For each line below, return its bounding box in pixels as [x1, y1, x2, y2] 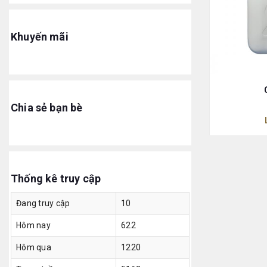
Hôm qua [16, 243, 51, 252]
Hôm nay [16, 221, 51, 230]
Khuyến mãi [11, 30, 69, 43]
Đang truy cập [16, 198, 70, 208]
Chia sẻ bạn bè [11, 101, 83, 114]
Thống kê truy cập [11, 172, 101, 185]
